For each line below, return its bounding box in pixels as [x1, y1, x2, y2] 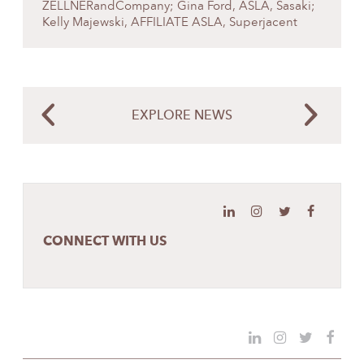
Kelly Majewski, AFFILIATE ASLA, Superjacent [42, 17, 297, 30]
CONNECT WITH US [43, 233, 167, 249]
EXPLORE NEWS [132, 110, 232, 123]
